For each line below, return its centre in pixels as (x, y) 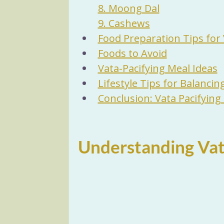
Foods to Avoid (132, 53)
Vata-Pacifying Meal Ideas (157, 68)
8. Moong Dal (128, 8)
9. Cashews (124, 23)
